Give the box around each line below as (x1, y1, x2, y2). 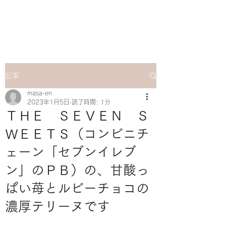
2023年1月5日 (27, 99, 70, 105)
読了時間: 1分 (72, 99, 110, 105)
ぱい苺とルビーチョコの (5, 182, 149, 195)
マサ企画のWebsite (36, 16, 125, 26)
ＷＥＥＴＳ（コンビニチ (5, 127, 149, 140)
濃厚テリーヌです (5, 200, 110, 213)
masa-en (27, 90, 52, 96)
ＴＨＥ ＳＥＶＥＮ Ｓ (5, 109, 149, 122)
